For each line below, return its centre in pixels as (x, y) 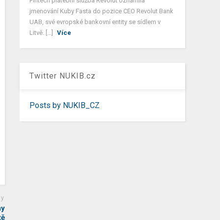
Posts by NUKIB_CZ (65, 105)
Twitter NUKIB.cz (63, 76)
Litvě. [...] (42, 32)
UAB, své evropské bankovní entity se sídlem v (95, 22)
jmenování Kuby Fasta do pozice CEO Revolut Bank (102, 11)
